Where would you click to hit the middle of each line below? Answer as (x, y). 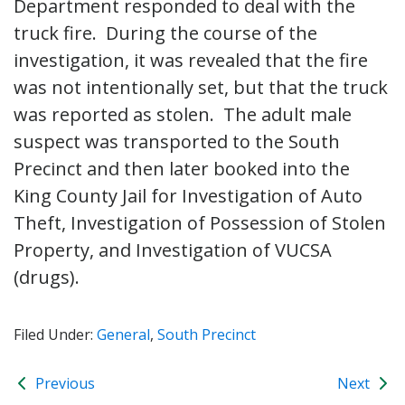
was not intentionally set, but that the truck (201, 87)
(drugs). (47, 277)
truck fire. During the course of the (165, 33)
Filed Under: (55, 334)
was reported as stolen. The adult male (183, 114)
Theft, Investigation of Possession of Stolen (200, 222)
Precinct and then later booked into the (182, 168)
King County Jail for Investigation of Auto (188, 195)
